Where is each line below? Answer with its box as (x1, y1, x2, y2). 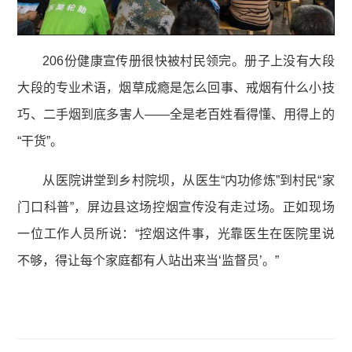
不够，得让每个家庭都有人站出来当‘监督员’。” (17, 254, 280, 268)
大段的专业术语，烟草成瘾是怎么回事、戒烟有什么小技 (17, 81, 335, 95)
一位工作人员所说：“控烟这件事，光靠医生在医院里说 (17, 227, 335, 241)
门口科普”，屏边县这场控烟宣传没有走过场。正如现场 (17, 200, 335, 214)
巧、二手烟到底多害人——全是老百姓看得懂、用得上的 (17, 108, 335, 122)
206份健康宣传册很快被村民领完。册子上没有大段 (42, 54, 335, 68)
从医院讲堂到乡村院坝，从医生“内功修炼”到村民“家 (42, 174, 335, 188)
